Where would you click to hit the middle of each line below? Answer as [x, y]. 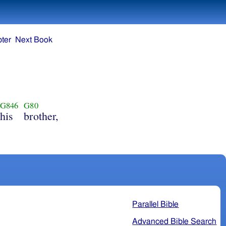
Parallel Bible [156, 204]
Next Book [34, 40]
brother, [41, 116]
